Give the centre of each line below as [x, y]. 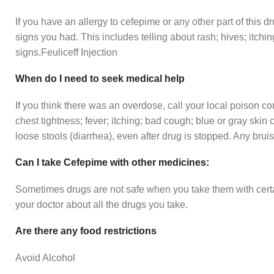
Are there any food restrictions [86, 231]
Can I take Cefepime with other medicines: [112, 163]
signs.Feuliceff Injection [66, 53]
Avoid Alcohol [45, 258]
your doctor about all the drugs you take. [102, 205]
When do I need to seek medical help [100, 79]
